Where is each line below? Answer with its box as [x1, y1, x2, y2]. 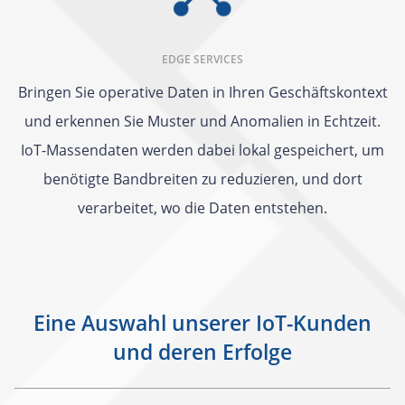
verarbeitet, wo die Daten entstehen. [78, 198, 327, 219]
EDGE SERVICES [162, 52, 243, 68]
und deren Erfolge [113, 337, 292, 367]
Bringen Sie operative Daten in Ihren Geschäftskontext [17, 82, 388, 103]
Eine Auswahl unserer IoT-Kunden [33, 308, 372, 338]
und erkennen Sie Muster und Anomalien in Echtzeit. [24, 111, 381, 132]
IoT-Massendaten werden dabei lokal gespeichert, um [21, 140, 384, 161]
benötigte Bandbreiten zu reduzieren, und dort [42, 169, 363, 190]
